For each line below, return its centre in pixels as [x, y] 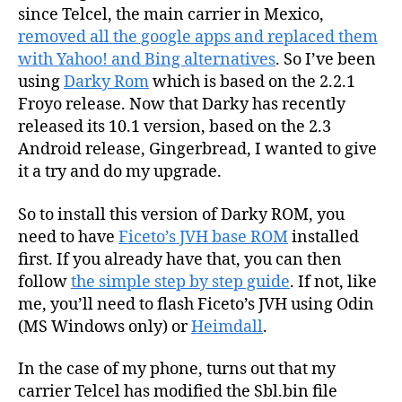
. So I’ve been [326, 60]
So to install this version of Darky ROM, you [181, 214]
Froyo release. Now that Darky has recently [182, 105]
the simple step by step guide [180, 282]
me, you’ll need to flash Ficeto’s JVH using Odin [196, 304]
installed [323, 237]
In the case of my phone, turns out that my [177, 370]
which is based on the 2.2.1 [252, 83]
